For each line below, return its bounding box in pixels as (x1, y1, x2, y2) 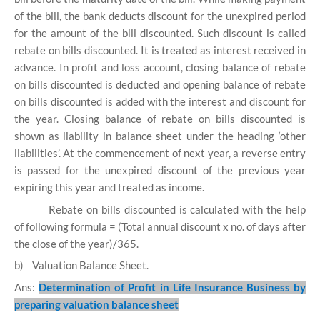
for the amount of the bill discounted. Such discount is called (14, 26, 306, 39)
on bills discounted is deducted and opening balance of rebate (14, 77, 306, 91)
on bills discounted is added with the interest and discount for (14, 94, 306, 108)
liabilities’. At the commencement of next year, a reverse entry (14, 146, 306, 159)
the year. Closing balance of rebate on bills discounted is (14, 111, 306, 125)
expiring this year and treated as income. (14, 180, 204, 194)
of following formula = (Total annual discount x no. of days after (14, 219, 306, 233)
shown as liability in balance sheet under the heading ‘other (14, 129, 306, 142)
